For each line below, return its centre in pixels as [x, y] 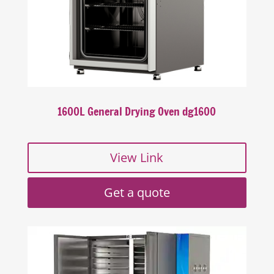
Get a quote [137, 193]
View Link [137, 158]
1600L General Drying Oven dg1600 [137, 112]
